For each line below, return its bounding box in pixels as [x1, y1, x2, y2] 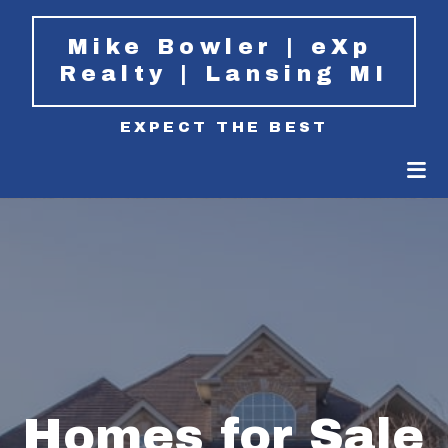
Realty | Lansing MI [59, 62, 389, 87]
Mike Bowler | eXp [68, 35, 373, 60]
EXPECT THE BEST [119, 119, 329, 136]
